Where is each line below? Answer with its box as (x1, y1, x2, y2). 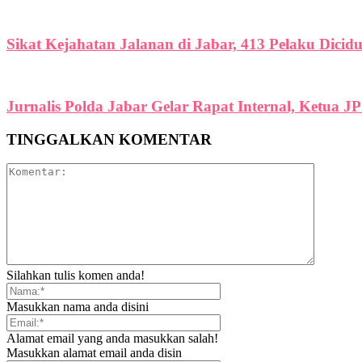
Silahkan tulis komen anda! (6, 268, 145, 283)
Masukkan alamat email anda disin (6, 346, 182, 360)
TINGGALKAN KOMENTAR (6, 130, 212, 148)
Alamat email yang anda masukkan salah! (6, 331, 218, 346)
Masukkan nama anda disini (6, 300, 149, 314)
